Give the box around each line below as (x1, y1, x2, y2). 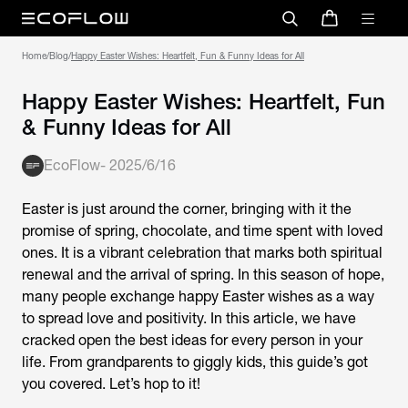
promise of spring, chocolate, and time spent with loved (22, 222, 382, 240)
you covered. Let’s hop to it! (22, 375, 200, 393)
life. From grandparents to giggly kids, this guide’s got (22, 353, 368, 371)
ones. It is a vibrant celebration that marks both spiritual (22, 244, 382, 261)
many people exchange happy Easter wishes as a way (22, 288, 374, 305)
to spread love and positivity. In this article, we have (22, 310, 356, 327)
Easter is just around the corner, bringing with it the (22, 200, 352, 218)
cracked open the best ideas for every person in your (22, 331, 362, 349)
